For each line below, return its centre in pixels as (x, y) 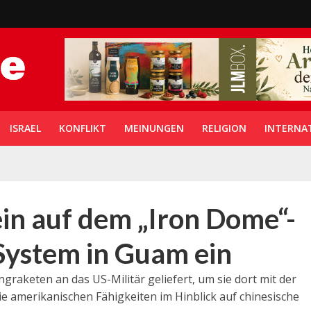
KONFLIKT (82, 128)
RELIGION (224, 128)
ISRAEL (25, 128)
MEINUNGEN (154, 128)
